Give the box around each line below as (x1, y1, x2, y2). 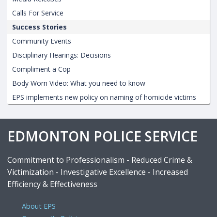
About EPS (22, 201, 56, 211)
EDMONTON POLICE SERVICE (7, 126, 198, 145)
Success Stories (12, 22, 67, 31)
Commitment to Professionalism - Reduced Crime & (7, 154, 192, 165)
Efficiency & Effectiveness (7, 178, 97, 189)
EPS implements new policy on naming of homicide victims (12, 92, 196, 102)
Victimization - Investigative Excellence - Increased (7, 166, 188, 177)
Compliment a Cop (12, 64, 71, 74)
